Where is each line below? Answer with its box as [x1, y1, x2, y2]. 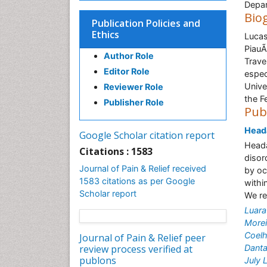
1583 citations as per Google [79, 176, 195, 186]
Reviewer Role [104, 82, 163, 92]
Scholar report [79, 188, 136, 198]
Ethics [92, 28, 119, 41]
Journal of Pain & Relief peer [79, 231, 206, 244]
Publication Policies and [92, 17, 200, 30]
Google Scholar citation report [79, 129, 215, 142]
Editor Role [104, 66, 150, 76]
